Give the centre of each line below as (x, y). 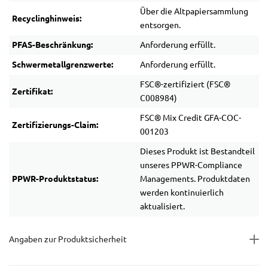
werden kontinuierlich (182, 193)
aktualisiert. (162, 207)
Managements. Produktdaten (195, 179)
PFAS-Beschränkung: (52, 45)
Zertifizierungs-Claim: (55, 125)
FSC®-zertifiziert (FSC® (185, 85)
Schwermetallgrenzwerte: (63, 65)
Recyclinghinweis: (47, 18)
